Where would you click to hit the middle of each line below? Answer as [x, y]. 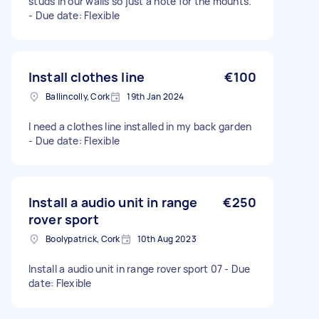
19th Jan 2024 [156, 96]
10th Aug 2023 [167, 239]
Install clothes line [87, 77]
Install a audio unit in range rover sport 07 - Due [140, 269]
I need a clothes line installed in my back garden [140, 126]
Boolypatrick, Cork [83, 239]
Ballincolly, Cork [78, 96]
